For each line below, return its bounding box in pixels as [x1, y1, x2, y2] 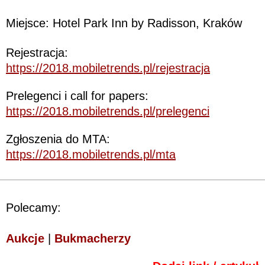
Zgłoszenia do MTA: [6, 132, 110, 146]
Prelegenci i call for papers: [6, 89, 148, 102]
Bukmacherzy [54, 231, 131, 245]
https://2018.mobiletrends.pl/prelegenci [6, 104, 209, 118]
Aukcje [6, 231, 44, 245]
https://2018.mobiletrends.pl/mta [6, 147, 176, 161]
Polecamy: [6, 201, 61, 214]
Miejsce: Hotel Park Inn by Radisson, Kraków [6, 16, 242, 30]
